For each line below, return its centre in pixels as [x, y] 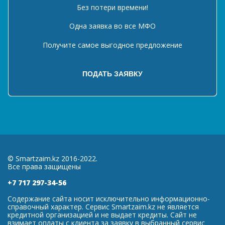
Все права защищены [44, 166]
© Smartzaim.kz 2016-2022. [52, 158]
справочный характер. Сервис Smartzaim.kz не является [103, 207]
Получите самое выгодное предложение [113, 45]
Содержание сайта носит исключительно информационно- [109, 199]
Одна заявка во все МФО [113, 26]
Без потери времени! [113, 7]
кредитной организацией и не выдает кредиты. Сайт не [102, 215]
